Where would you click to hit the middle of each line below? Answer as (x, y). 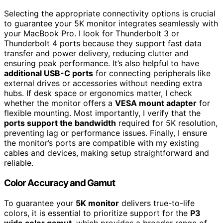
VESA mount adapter (156, 103)
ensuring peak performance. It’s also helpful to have (102, 63)
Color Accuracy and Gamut (60, 183)
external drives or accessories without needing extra (103, 83)
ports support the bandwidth (60, 123)
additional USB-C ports (49, 73)
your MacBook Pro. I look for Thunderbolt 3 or (92, 34)
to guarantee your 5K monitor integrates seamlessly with (111, 24)
